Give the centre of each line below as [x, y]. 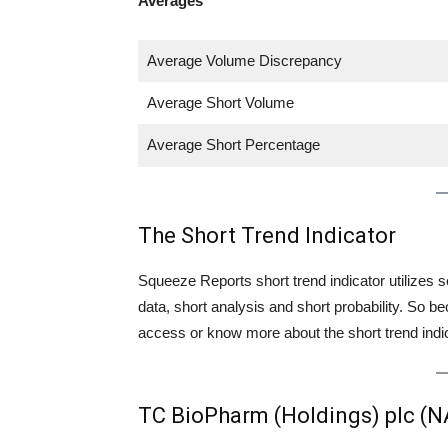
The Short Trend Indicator [267, 235]
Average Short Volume [220, 102]
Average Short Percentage [233, 144]
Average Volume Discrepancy [244, 60]
